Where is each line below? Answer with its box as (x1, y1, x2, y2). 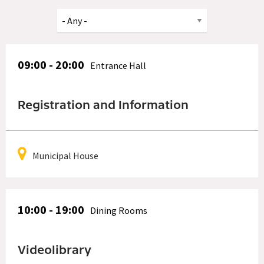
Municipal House (32, 149, 98, 161)
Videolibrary (18, 243, 91, 258)
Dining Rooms (90, 204, 147, 216)
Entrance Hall (90, 59, 146, 71)
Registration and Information (18, 98, 189, 113)
